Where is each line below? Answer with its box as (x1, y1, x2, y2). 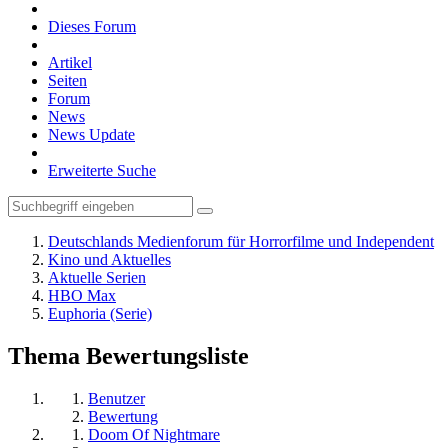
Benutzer (88, 389, 145, 407)
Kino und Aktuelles (48, 251, 171, 268)
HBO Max (48, 287, 116, 304)
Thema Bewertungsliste (8, 342, 249, 369)
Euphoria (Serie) (48, 305, 152, 322)
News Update (48, 126, 135, 143)
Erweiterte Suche (48, 162, 156, 179)
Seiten (48, 72, 87, 89)
